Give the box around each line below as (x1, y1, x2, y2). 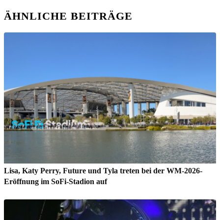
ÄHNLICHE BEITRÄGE (4, 9, 133, 22)
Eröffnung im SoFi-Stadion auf (4, 177, 107, 186)
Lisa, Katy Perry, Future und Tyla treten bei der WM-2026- (4, 166, 202, 175)
